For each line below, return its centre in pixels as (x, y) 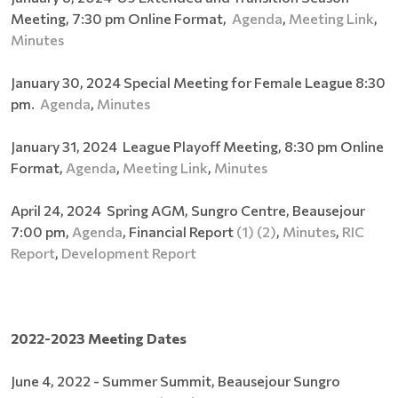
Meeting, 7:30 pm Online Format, (121, 18)
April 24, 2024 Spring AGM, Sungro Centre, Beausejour (188, 210)
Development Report (129, 252)
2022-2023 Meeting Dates (99, 338)
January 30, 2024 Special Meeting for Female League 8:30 (198, 82)
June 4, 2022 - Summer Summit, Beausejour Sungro (175, 380)
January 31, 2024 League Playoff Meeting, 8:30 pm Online (197, 146)
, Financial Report (179, 231)
